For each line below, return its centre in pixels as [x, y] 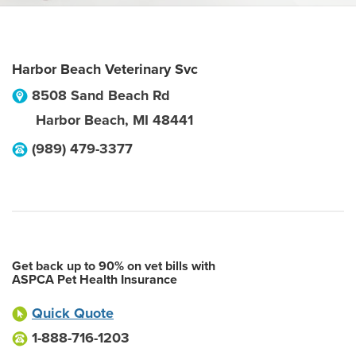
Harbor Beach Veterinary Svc [105, 69]
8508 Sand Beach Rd [101, 95]
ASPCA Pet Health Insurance [95, 280]
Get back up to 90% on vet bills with [114, 266]
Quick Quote [73, 313]
